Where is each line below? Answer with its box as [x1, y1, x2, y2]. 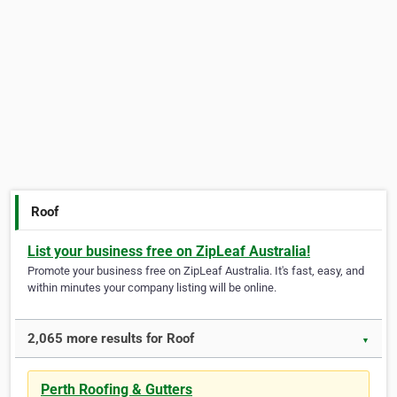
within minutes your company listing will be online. [27, 281, 276, 295]
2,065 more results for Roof [27, 331, 194, 347]
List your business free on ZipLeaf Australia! [27, 243, 310, 261]
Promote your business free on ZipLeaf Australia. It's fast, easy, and [27, 264, 364, 278]
